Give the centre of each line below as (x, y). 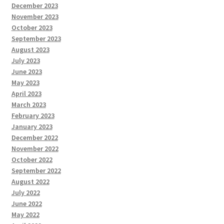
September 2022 (36, 171)
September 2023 (36, 39)
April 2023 (26, 94)
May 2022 (25, 215)
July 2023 (25, 61)
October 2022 (32, 160)
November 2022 (35, 149)
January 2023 (32, 127)
